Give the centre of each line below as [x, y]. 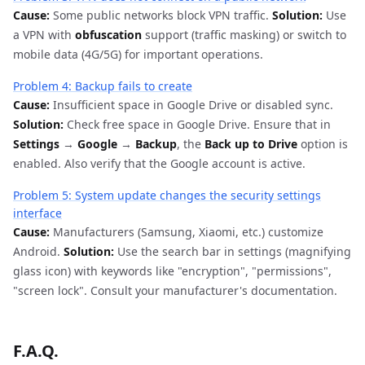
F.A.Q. [36, 351]
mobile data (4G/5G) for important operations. [138, 54]
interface [37, 213]
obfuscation [108, 35]
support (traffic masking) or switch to [244, 35]
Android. [38, 251]
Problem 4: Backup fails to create [103, 86]
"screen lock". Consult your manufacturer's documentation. [175, 290]
